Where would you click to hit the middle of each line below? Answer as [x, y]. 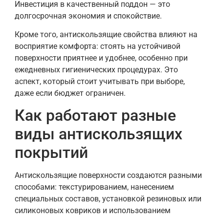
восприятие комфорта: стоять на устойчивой [98, 46]
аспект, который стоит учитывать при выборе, [100, 82]
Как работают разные [95, 116]
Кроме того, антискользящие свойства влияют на [106, 35]
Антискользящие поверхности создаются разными [108, 175]
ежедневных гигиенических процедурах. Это [96, 70]
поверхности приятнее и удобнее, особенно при [101, 58]
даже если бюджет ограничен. [70, 93]
